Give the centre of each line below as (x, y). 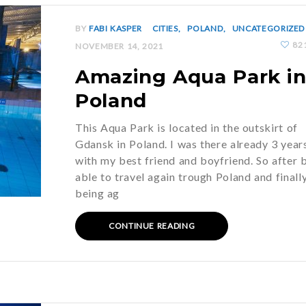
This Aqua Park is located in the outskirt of (186, 127)
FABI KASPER (115, 28)
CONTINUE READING (152, 226)
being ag (98, 193)
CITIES (165, 28)
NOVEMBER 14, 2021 (119, 46)
